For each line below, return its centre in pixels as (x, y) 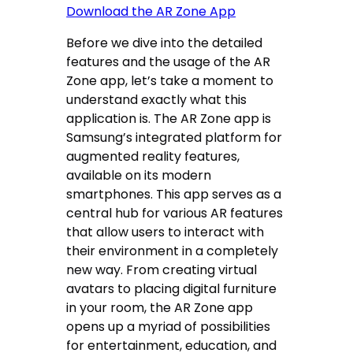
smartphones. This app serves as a (174, 195)
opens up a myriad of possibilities (169, 327)
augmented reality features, (153, 157)
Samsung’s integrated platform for (175, 138)
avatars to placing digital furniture (172, 289)
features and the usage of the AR (169, 62)
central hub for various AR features (175, 214)
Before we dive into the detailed (165, 43)
